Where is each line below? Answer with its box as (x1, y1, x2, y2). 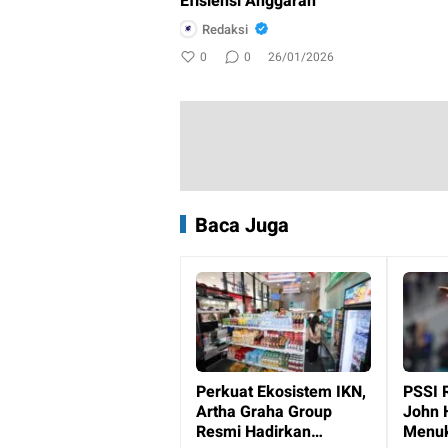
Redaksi (202, 19, 248, 39)
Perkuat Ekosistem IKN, (196, 379, 366, 404)
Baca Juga (195, 211, 289, 241)
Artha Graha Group (196, 399, 332, 424)
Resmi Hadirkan (196, 419, 311, 444)
